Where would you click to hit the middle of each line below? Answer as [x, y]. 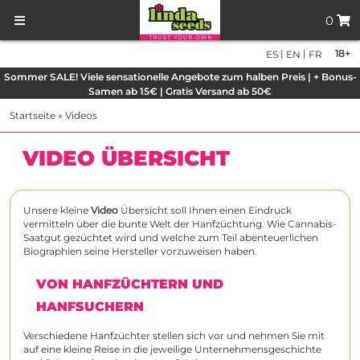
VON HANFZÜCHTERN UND [130, 284]
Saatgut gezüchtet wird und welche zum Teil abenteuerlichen [171, 238]
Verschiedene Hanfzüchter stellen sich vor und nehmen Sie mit [174, 336]
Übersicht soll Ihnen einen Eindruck [205, 211]
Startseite [33, 116]
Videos [81, 116]
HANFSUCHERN [90, 307]
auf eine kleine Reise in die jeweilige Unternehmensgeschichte [172, 350]
